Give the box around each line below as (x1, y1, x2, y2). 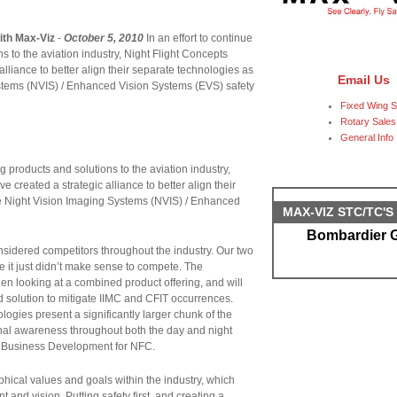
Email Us (337, 73, 390, 87)
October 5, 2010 (64, 32, 144, 44)
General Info (340, 132, 393, 143)
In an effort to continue (144, 32, 253, 44)
